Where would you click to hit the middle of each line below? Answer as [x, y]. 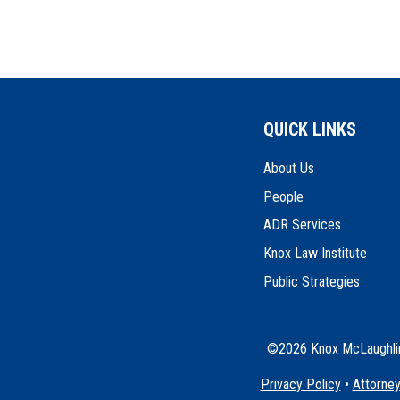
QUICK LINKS [310, 130]
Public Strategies [312, 281]
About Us [289, 169]
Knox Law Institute [316, 253]
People [284, 196]
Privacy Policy [300, 385]
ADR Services [303, 225]
